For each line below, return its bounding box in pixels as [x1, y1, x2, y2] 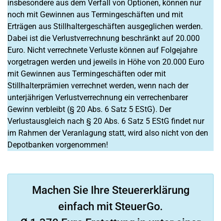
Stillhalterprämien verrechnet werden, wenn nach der [7, 81, 188, 90]
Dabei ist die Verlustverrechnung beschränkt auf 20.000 [7, 34, 200, 43]
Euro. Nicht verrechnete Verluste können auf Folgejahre [7, 45, 197, 55]
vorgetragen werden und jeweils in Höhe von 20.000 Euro [7, 57, 204, 67]
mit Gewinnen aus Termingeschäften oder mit [7, 69, 166, 78]
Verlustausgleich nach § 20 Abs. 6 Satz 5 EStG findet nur [7, 116, 204, 126]
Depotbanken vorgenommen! [7, 140, 108, 149]
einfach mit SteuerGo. [58, 200, 163, 213]
